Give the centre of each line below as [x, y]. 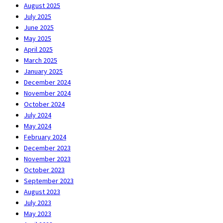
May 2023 [38, 213]
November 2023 [47, 159]
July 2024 [38, 115]
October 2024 [44, 104]
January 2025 [43, 71]
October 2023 [44, 169]
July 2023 [38, 202]
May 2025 [38, 38]
